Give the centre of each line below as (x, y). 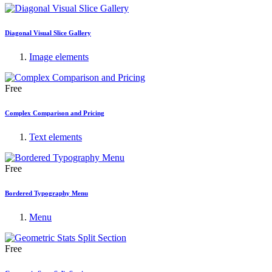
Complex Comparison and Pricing (55, 113)
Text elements (56, 137)
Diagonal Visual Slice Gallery (48, 33)
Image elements (59, 57)
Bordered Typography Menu (46, 193)
